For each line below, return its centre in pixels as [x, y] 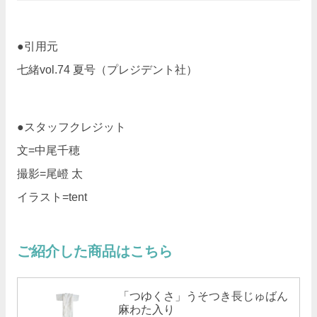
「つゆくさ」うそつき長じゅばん [203, 296]
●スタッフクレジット [71, 127]
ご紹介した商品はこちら [95, 251]
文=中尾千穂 [48, 150]
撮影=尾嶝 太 [50, 174]
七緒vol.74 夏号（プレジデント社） [107, 70]
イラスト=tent [52, 197]
